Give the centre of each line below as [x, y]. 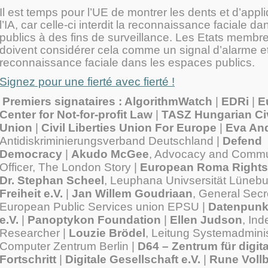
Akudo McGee [110, 154]
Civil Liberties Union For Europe [129, 128]
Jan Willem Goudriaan [131, 194]
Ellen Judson [206, 220]
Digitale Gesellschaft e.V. [133, 259]
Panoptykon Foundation [96, 220]
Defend [242, 141]
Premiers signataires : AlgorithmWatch [107, 101]
